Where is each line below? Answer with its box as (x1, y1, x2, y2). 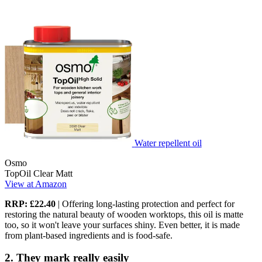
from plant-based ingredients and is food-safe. (5, 230, 173, 240)
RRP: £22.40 (5, 198, 58, 209)
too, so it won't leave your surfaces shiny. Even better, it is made (5, 219, 240, 230)
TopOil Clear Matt (5, 168, 73, 178)
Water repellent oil (134, 137, 202, 148)
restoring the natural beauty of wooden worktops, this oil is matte (5, 209, 243, 219)
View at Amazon (5, 178, 67, 189)
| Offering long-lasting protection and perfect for (58, 198, 235, 209)
